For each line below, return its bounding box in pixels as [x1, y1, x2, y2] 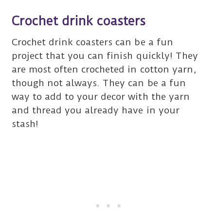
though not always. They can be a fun [12, 77, 186, 89]
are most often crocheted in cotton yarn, [12, 64, 196, 75]
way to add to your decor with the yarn [12, 91, 190, 103]
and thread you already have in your [12, 105, 180, 116]
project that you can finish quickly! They [12, 50, 198, 62]
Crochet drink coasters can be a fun [12, 36, 173, 48]
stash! [12, 118, 39, 130]
